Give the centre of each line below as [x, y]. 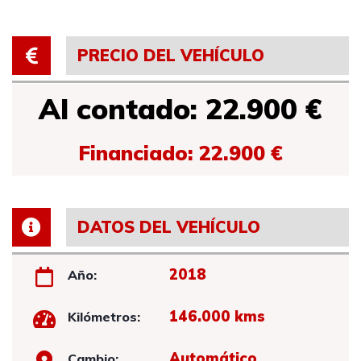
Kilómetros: [104, 317]
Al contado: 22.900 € [180, 109]
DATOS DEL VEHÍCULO [168, 227]
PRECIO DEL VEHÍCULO [170, 55]
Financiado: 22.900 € [180, 153]
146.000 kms [217, 316]
